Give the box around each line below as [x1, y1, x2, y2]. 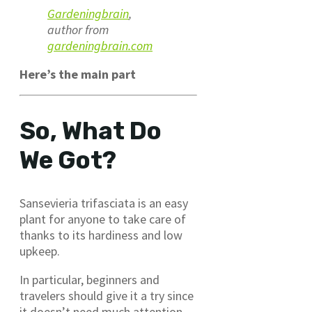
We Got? [19, 145, 116, 175]
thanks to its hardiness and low [19, 226, 182, 243]
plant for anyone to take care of [19, 210, 186, 227]
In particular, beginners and [19, 271, 159, 288]
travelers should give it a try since [19, 287, 194, 304]
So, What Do [19, 116, 162, 146]
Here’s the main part [19, 65, 136, 82]
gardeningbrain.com [47, 37, 153, 54]
